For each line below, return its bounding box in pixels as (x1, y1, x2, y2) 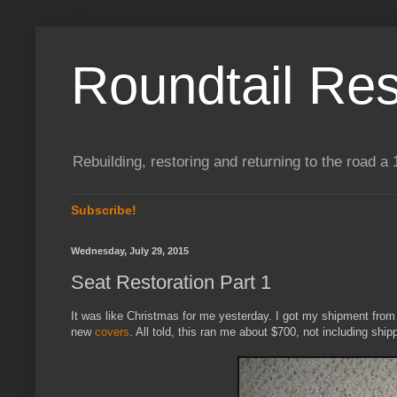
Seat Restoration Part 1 (71, 270, 271, 293)
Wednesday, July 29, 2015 (71, 245, 189, 257)
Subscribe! (71, 203, 136, 218)
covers (95, 325, 129, 339)
